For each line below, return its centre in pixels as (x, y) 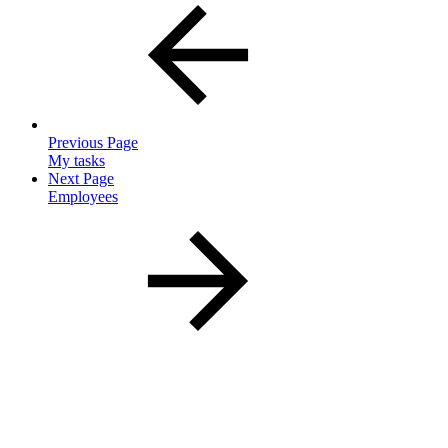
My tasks (76, 160)
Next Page (81, 178)
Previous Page (93, 142)
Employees (83, 196)
